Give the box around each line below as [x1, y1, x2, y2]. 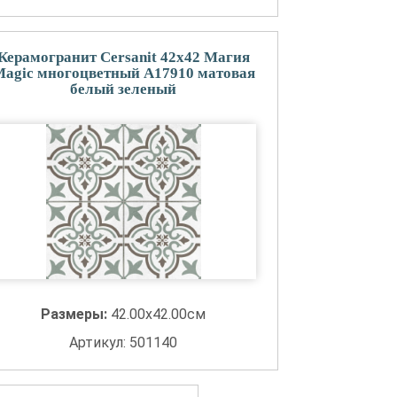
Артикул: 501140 [69, 334, 178, 351]
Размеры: [41, 306, 112, 323]
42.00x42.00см [111, 306, 206, 323]
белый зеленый [70, 81, 177, 97]
